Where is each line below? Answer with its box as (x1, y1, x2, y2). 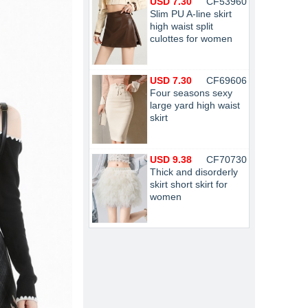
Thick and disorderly (150, 166, 238, 177)
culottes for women (150, 33, 232, 44)
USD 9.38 (150, 154, 192, 165)
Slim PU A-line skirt (150, 8, 232, 19)
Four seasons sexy (150, 87, 232, 98)
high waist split (150, 21, 213, 32)
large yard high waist (150, 100, 240, 111)
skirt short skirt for (150, 179, 228, 190)
